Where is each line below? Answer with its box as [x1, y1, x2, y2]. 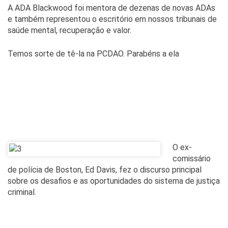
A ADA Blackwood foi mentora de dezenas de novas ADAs [8, 3, 215, 13]
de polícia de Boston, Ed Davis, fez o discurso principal [8, 164, 202, 175]
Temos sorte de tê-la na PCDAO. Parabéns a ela [8, 48, 179, 59]
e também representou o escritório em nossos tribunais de [8, 14, 217, 24]
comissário [173, 153, 211, 163]
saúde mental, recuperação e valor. [8, 25, 131, 35]
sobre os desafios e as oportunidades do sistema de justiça [8, 176, 220, 186]
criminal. [8, 187, 36, 197]
